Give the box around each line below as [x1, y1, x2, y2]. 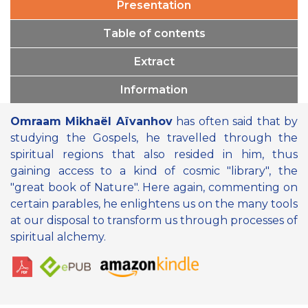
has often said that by [172, 114, 298, 128]
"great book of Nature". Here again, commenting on [10, 180, 298, 194]
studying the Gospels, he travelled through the [10, 131, 298, 144]
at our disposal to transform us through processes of [10, 213, 298, 227]
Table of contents [102, 26, 206, 40]
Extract [133, 54, 175, 68]
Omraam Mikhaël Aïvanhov [10, 114, 173, 128]
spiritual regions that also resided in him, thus [10, 147, 298, 161]
